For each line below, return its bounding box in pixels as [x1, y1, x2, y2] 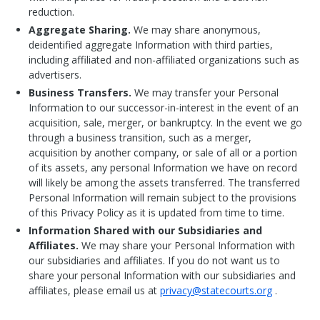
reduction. [29, 5, 74, 19]
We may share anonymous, [134, 23, 261, 36]
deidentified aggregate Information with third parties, [29, 38, 273, 51]
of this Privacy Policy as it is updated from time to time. [29, 206, 284, 219]
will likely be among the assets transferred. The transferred [29, 176, 300, 189]
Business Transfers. [29, 86, 134, 99]
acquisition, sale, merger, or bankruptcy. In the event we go [29, 116, 302, 129]
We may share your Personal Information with [81, 239, 295, 252]
